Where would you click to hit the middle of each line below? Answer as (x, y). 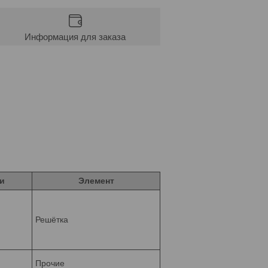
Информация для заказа (75, 36)
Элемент (96, 180)
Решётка (52, 219)
